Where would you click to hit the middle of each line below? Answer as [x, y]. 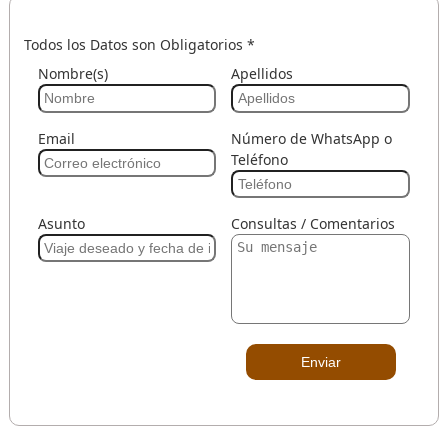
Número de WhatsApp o [312, 138]
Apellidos [262, 74]
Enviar [320, 362]
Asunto [61, 223]
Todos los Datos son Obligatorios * [139, 45]
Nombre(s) [72, 74]
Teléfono [260, 159]
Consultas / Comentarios [313, 223]
